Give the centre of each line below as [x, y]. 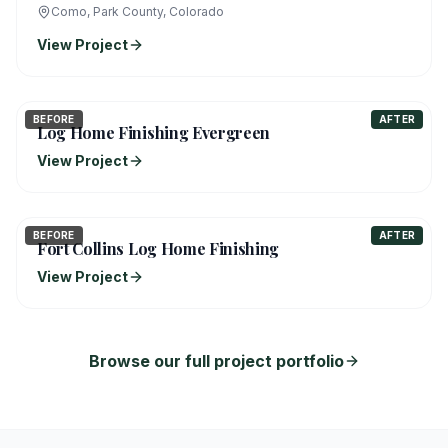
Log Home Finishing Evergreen [154, 132]
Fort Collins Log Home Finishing [158, 248]
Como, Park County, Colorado [137, 11]
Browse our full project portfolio [216, 361]
